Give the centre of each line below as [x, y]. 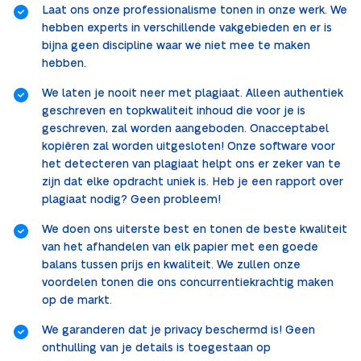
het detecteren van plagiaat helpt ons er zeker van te [191, 165]
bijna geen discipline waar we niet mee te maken [176, 46]
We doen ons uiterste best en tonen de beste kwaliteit [195, 230]
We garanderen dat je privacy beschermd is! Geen [178, 331]
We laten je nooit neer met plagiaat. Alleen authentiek [193, 94]
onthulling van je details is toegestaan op [156, 349]
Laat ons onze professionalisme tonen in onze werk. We [195, 11]
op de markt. [77, 301]
